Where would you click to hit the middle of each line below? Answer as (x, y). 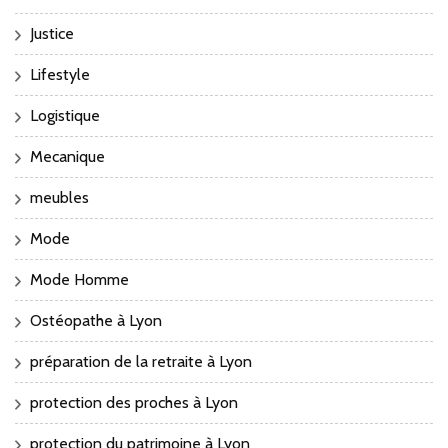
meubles (59, 197)
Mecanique (67, 156)
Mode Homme (79, 279)
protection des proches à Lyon (134, 402)
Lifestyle (60, 74)
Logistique (65, 115)
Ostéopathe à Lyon (96, 320)
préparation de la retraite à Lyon (141, 361)
